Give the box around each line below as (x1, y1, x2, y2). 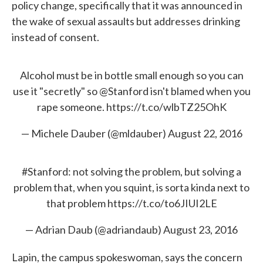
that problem (46, 197, 107, 210)
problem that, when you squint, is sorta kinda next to (14, 181, 249, 194)
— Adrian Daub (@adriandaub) (25, 223, 163, 237)
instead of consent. (12, 31, 99, 44)
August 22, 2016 (167, 127, 242, 140)
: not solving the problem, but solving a (68, 165, 241, 178)
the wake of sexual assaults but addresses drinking (12, 15, 240, 28)
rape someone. (36, 100, 106, 114)
